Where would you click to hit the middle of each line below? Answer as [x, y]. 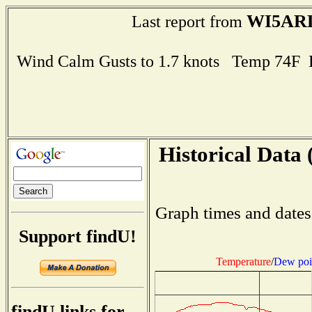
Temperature [243, 261]
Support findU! [78, 236]
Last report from [189, 21]
